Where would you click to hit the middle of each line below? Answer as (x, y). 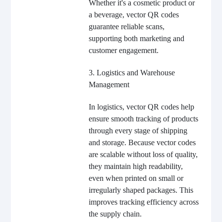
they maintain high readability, (136, 166)
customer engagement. (123, 51)
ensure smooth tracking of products (143, 119)
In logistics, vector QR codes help (141, 107)
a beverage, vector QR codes (134, 15)
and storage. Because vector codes (142, 143)
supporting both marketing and (136, 39)
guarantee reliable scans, (126, 27)
